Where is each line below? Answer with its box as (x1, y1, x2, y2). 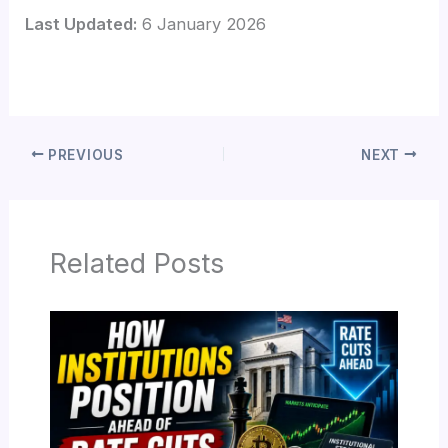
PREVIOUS (44, 146, 124, 163)
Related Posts (49, 246, 224, 281)
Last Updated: (25, 13, 138, 34)
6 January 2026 (137, 13, 267, 34)
